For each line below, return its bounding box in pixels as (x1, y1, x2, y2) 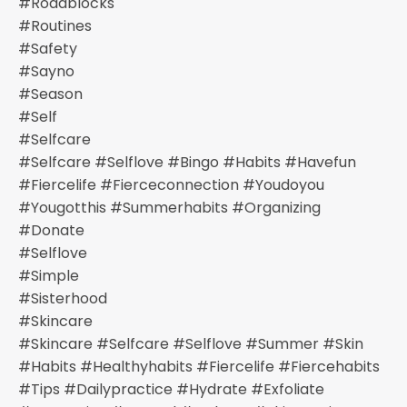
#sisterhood (18, 288, 107, 309)
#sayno (18, 61, 74, 82)
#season (18, 84, 83, 104)
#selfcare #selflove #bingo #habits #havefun (18, 152, 356, 173)
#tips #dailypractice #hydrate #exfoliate (18, 379, 324, 400)
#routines (18, 15, 92, 36)
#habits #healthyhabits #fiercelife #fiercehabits (18, 356, 380, 377)
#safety (18, 38, 77, 59)
